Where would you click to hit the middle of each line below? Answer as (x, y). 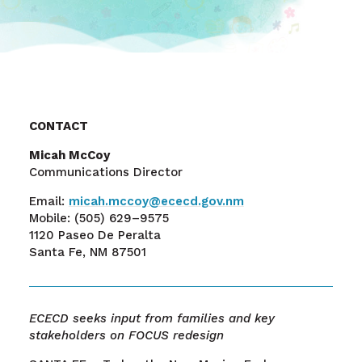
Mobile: (51, 219)
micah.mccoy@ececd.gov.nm (156, 202)
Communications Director (105, 173)
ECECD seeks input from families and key (152, 319)
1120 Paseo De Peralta (95, 236)
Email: (48, 202)
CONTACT (58, 126)
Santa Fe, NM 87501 (87, 253)
